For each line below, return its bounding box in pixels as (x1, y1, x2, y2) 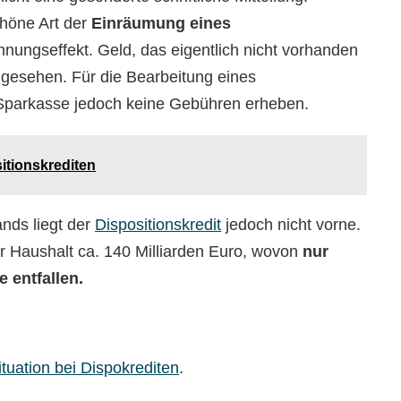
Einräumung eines (91, 14, 231, 32)
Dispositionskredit (95, 216, 221, 234)
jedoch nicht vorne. (221, 216, 361, 234)
